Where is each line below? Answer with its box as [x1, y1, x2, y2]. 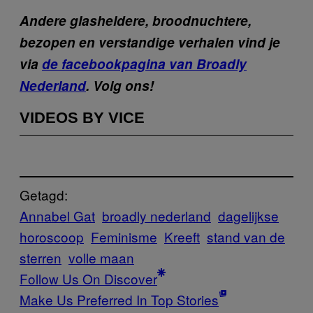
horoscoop [20, 226, 84, 246]
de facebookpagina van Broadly [42, 54, 247, 73]
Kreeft [164, 226, 200, 246]
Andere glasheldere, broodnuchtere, [20, 10, 252, 30]
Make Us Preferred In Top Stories [20, 289, 219, 309]
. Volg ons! [86, 75, 154, 95]
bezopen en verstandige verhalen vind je [20, 32, 280, 52]
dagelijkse [218, 205, 279, 225]
